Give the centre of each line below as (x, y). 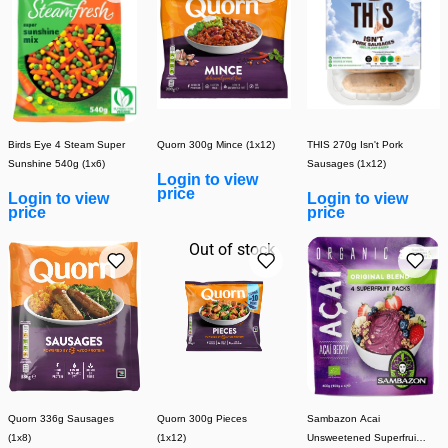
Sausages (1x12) (346, 163)
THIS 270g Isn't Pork (354, 144)
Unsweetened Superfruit (362, 437)
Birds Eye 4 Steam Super (66, 144)
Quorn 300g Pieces (202, 418)
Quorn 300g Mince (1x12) (216, 144)
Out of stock (231, 249)
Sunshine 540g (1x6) (56, 163)
